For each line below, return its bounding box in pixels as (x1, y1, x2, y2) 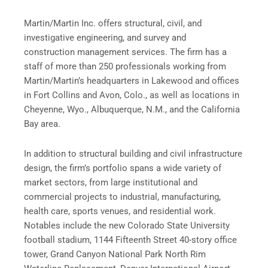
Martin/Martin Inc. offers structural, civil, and (24, 18, 202, 29)
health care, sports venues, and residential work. (24, 205, 216, 217)
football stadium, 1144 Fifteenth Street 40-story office (24, 234, 237, 245)
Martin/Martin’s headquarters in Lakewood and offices (24, 75, 239, 87)
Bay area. (24, 118, 60, 130)
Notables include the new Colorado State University (24, 220, 230, 231)
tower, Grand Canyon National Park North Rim (24, 248, 206, 260)
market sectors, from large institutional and (24, 176, 197, 188)
